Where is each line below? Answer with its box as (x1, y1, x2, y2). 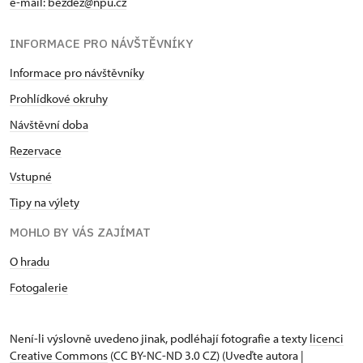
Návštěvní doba (10, 117, 88, 133)
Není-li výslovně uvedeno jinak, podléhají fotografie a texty (10, 331, 310, 347)
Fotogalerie (10, 280, 68, 296)
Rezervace (10, 143, 62, 159)
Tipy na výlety (10, 194, 79, 211)
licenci (310, 331, 344, 347)
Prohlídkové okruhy (10, 91, 108, 107)
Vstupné (10, 169, 52, 185)
